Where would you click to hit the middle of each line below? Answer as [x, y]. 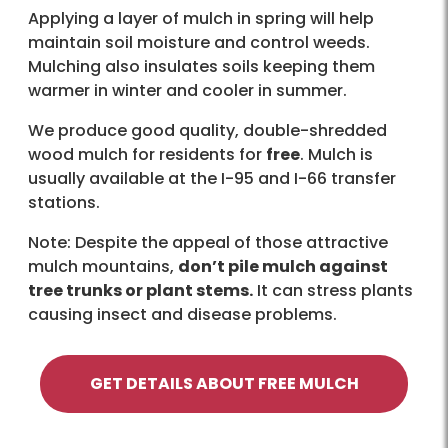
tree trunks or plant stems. [140, 290]
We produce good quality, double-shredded [207, 130]
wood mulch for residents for [147, 154]
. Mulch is [336, 154]
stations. [64, 202]
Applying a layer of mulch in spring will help [201, 18]
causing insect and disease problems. [182, 314]
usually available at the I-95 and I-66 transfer [212, 178]
